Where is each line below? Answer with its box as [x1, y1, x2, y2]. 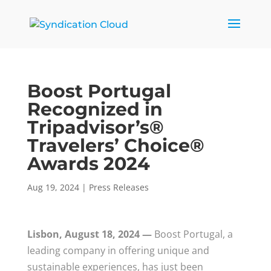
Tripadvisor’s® [27, 116, 164, 139]
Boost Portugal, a [151, 227, 233, 241]
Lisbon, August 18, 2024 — [27, 227, 152, 241]
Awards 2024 [27, 152, 150, 175]
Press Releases [88, 181, 149, 193]
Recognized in [27, 98, 163, 120]
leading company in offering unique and [27, 244, 209, 257]
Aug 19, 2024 [27, 181, 79, 193]
